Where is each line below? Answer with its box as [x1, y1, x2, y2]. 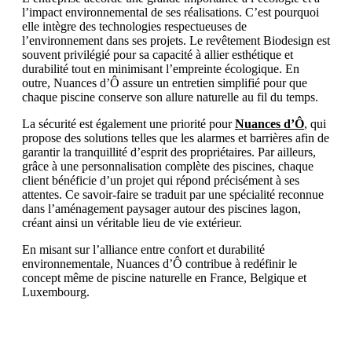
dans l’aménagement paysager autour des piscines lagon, [22, 202, 301, 216]
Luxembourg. [22, 285, 90, 299]
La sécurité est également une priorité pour [22, 117, 235, 131]
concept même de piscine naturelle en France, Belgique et [22, 271, 306, 285]
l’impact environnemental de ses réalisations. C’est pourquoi [22, 5, 319, 20]
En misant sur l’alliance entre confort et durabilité [22, 243, 265, 257]
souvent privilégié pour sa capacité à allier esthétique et [22, 48, 293, 62]
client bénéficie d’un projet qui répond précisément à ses [22, 174, 299, 188]
